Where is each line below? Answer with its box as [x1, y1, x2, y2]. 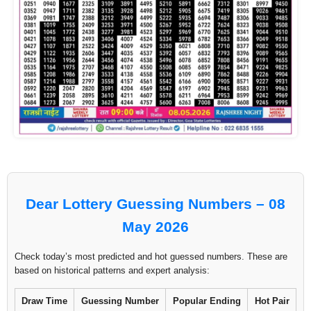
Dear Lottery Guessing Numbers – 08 [26, 195, 285, 212]
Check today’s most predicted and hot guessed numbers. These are [15, 251, 287, 262]
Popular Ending [172, 295, 241, 306]
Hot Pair [254, 295, 289, 306]
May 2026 [122, 218, 189, 235]
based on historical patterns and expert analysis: [15, 264, 210, 276]
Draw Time [22, 295, 67, 306]
